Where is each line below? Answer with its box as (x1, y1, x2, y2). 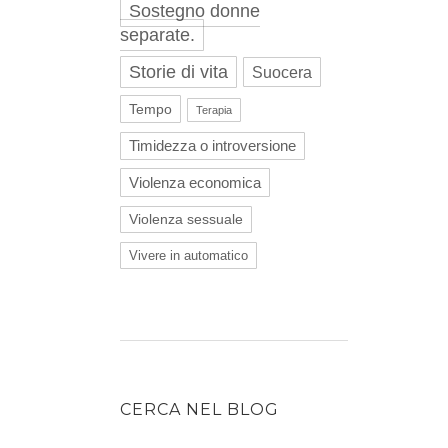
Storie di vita (129, 61, 228, 82)
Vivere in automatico (129, 247, 248, 263)
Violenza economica (129, 173, 261, 191)
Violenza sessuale (129, 211, 243, 227)
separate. (120, 24, 195, 45)
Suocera (252, 62, 312, 81)
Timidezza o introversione (129, 137, 296, 154)
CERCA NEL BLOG (120, 399, 279, 419)
